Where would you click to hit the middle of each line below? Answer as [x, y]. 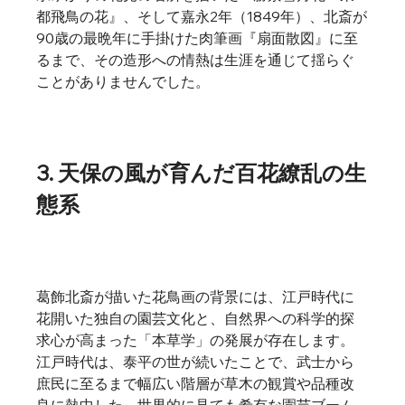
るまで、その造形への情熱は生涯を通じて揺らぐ [196, 60]
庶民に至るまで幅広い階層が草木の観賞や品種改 [196, 383]
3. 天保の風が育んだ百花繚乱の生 [202, 173]
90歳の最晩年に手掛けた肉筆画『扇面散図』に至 [198, 38]
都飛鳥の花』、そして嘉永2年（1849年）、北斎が [202, 16]
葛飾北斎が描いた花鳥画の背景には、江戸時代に [196, 297]
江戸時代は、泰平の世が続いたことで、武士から [196, 362]
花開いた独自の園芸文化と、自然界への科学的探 [196, 318]
